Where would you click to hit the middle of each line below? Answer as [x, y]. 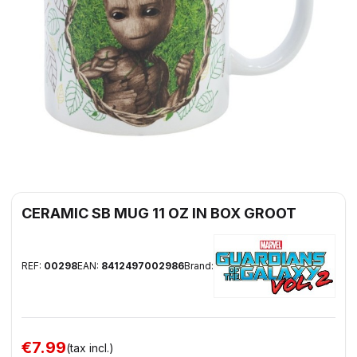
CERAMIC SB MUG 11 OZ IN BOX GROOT [159, 213]
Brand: [199, 266]
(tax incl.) [90, 348]
